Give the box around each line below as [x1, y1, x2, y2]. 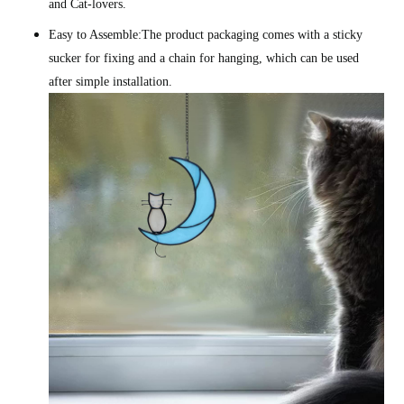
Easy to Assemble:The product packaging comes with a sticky [49, 28, 363, 42]
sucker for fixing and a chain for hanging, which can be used [49, 51, 360, 66]
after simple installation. [49, 75, 173, 89]
